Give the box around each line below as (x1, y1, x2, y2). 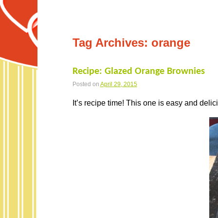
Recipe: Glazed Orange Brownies (72, 66, 205, 76)
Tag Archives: (72, 36, 151, 49)
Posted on (72, 80, 100, 88)
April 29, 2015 (100, 80, 137, 88)
